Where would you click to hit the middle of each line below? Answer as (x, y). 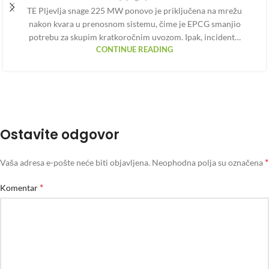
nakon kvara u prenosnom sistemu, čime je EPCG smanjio (134, 24)
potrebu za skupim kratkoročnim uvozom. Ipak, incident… (134, 37)
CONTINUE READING (134, 50)
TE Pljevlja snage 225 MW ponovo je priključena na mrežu (134, 11)
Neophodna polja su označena (208, 163)
